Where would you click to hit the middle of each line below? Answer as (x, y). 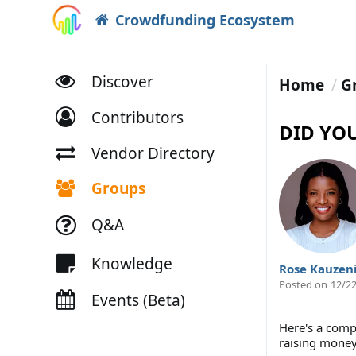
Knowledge (132, 263)
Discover (122, 81)
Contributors (137, 117)
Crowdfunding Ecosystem (205, 20)
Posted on (303, 284)
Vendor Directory (153, 153)
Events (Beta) (138, 300)
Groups (118, 188)
